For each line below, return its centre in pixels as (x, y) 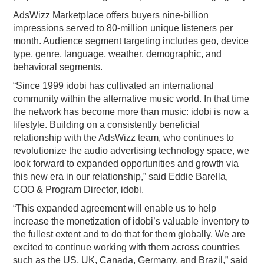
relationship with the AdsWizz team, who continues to (124, 138)
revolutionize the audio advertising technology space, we (131, 151)
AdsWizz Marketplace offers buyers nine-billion (111, 15)
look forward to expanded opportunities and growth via (126, 164)
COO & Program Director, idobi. (79, 190)
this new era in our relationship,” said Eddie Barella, (121, 177)
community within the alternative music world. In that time (131, 99)
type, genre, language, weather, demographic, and (118, 54)
